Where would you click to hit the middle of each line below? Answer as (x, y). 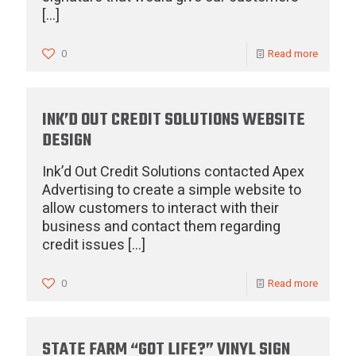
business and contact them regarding (161, 227)
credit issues (83, 245)
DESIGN (67, 141)
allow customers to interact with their (161, 209)
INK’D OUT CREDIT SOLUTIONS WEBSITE (174, 120)
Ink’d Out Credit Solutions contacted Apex (173, 172)
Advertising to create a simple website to (172, 190)
